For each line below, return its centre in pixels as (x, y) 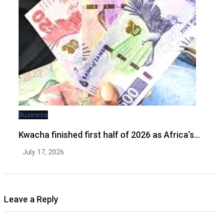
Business (33, 115)
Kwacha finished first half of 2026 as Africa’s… (109, 134)
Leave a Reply (31, 199)
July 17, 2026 (43, 152)
